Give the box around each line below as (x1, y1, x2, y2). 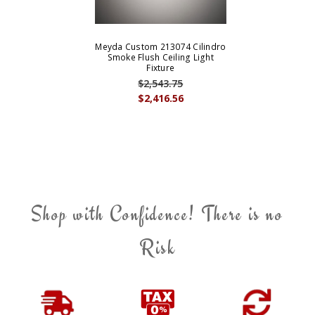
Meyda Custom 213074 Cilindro (95, 41, 226, 53)
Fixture (146, 62, 175, 75)
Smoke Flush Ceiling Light (107, 51, 214, 64)
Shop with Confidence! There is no (31, 200, 284, 229)
